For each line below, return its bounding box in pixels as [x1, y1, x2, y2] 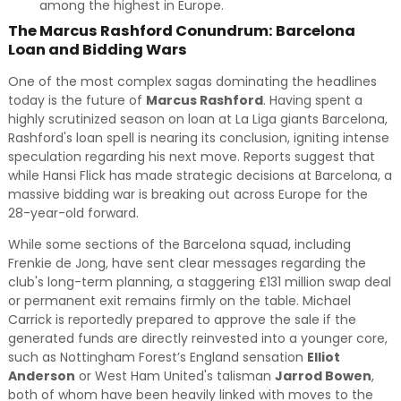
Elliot [306, 348, 340, 366]
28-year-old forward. [7, 204, 139, 222]
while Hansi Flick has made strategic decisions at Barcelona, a [7, 166, 392, 184]
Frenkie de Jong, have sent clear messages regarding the [7, 254, 366, 272]
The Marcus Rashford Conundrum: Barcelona [7, 21, 355, 41]
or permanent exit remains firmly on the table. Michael [7, 292, 351, 310]
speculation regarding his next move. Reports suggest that [7, 148, 375, 166]
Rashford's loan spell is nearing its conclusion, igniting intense [7, 129, 389, 147]
